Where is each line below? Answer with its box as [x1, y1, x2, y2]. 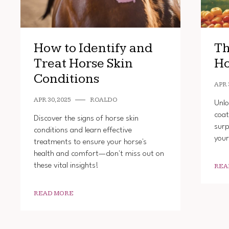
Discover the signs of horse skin [33, 114, 139, 123]
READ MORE [33, 189, 74, 197]
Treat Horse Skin [33, 55, 133, 72]
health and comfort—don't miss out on [33, 149, 164, 158]
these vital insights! [33, 161, 99, 170]
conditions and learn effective [33, 126, 132, 134]
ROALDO [89, 96, 118, 104]
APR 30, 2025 [33, 96, 71, 104]
